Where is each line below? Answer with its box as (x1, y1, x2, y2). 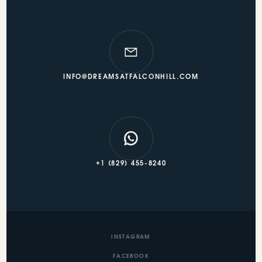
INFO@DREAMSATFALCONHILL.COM (63, 74, 199, 81)
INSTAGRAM (111, 234, 151, 240)
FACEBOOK (112, 253, 150, 259)
